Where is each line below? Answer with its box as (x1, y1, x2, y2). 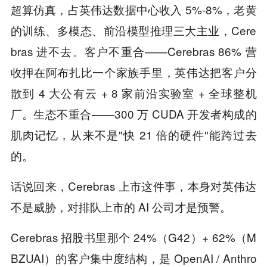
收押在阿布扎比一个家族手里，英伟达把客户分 (10, 64, 257, 80)
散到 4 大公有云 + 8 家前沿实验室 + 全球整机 (10, 85, 257, 101)
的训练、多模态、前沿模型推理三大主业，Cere (10, 22, 257, 39)
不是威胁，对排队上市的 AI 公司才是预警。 (10, 198, 231, 215)
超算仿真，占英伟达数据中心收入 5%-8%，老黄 (10, 1, 257, 18)
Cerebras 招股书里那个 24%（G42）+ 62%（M (10, 229, 257, 246)
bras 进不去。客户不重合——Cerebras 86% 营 (10, 43, 257, 60)
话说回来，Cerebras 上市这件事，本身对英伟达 (10, 178, 257, 194)
